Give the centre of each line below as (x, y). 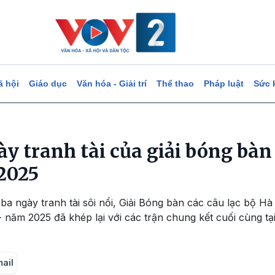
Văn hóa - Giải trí (111, 83)
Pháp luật (223, 83)
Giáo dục (48, 83)
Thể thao (175, 83)
